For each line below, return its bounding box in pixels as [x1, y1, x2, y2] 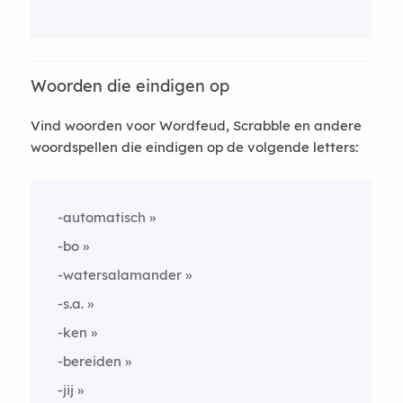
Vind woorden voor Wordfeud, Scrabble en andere [30, 117, 362, 134]
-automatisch [57, 209, 146, 226]
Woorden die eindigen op [30, 76, 229, 96]
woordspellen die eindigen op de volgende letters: [30, 139, 358, 156]
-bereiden [57, 353, 121, 370]
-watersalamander [57, 266, 182, 283]
